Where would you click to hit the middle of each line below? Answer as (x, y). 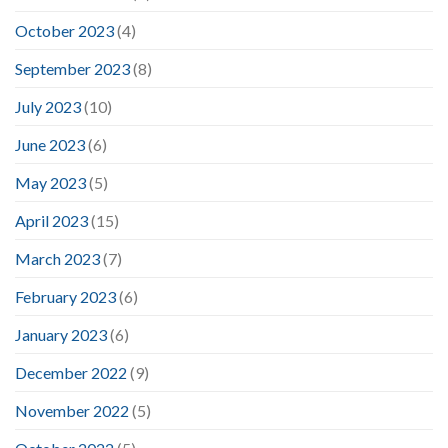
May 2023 (50, 182)
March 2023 (57, 258)
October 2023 (64, 30)
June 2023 (50, 144)
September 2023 (72, 68)
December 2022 (71, 372)
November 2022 (72, 410)
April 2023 (51, 220)
